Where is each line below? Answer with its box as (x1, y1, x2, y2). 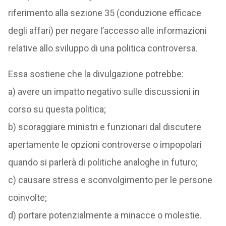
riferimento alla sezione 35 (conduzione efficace (8, 8, 201, 18)
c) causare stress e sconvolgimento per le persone (8, 175, 212, 185)
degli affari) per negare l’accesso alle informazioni (8, 25, 207, 36)
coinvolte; (8, 192, 47, 203)
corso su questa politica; (8, 104, 106, 115)
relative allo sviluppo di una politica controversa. (8, 43, 198, 53)
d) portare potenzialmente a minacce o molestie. (8, 210, 202, 220)
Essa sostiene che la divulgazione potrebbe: (8, 69, 184, 79)
